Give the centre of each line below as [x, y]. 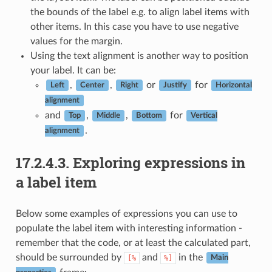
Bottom [149, 116]
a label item [56, 182]
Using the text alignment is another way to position [139, 56]
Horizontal [233, 85]
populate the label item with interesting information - [129, 228]
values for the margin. [76, 41]
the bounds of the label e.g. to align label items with [140, 12]
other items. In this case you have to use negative [134, 26]
